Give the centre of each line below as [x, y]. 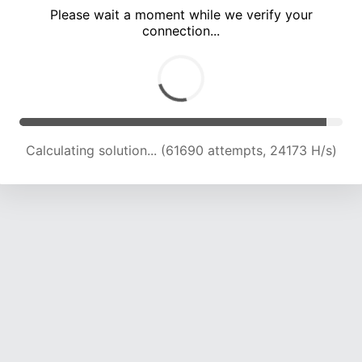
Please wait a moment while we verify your [181, 15]
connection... [181, 31]
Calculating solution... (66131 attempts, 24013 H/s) [181, 151]
